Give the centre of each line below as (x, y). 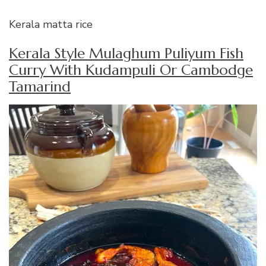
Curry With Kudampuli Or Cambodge (131, 70)
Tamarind (40, 87)
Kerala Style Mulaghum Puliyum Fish (126, 54)
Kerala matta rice (51, 25)
